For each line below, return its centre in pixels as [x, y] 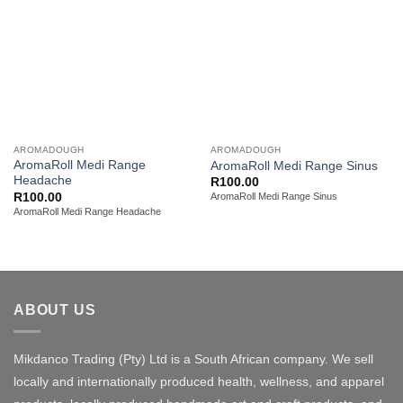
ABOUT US [55, 309]
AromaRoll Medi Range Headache [87, 211]
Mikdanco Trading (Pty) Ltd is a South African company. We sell [193, 359]
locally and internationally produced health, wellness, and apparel [199, 382]
